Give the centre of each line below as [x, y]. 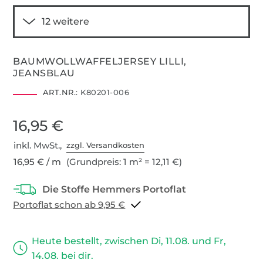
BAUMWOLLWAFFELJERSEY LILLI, [100, 61]
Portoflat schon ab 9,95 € [122, 204]
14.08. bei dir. [63, 255]
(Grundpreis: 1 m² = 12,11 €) [123, 161]
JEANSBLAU [44, 73]
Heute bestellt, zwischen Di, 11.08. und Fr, [129, 241]
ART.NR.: [60, 92]
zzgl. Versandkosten [106, 145]
